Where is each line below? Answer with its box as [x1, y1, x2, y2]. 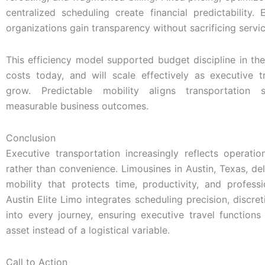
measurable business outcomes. [6, 99, 148, 112]
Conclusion [6, 131, 56, 144]
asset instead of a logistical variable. [6, 224, 170, 236]
